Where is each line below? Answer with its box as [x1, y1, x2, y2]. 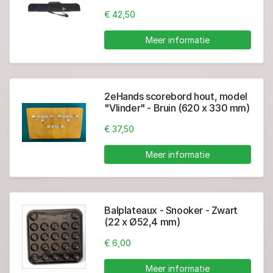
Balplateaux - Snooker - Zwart [104, 204, 238, 216]
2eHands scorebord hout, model [104, 90, 247, 102]
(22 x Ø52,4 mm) [104, 215, 180, 228]
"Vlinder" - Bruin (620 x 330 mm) [104, 101, 250, 114]
